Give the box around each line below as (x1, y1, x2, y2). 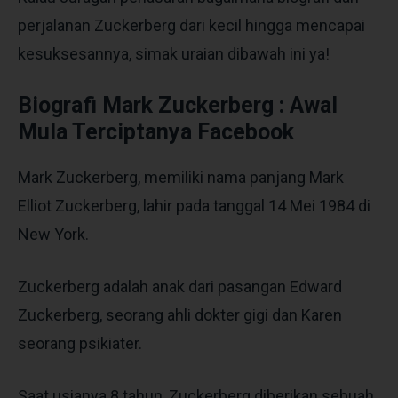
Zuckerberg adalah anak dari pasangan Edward (18, 276, 342, 296)
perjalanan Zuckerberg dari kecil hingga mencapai (18, 15, 365, 35)
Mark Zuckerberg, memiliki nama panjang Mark (18, 167, 344, 187)
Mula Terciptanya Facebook (18, 118, 294, 145)
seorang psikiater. (18, 333, 142, 353)
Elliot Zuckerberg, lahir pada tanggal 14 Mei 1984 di (18, 195, 370, 215)
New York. (18, 224, 89, 243)
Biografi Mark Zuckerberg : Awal (18, 92, 338, 118)
